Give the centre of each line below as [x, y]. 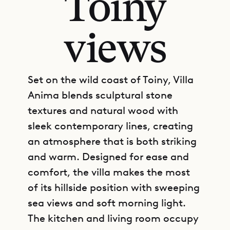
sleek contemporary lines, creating [110, 126]
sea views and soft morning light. [107, 203]
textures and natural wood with [103, 110]
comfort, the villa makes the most [109, 172]
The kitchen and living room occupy [113, 218]
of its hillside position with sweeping [114, 187]
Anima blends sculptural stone [100, 95]
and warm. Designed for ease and [108, 157]
